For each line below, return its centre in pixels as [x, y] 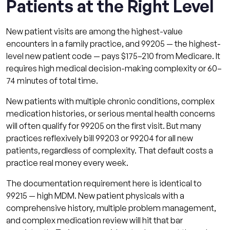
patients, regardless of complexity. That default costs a [110, 150]
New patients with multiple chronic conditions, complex [110, 101]
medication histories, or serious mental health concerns [111, 113]
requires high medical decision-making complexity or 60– [114, 68]
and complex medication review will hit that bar [94, 220]
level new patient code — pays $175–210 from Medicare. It [113, 56]
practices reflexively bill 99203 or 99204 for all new [100, 138]
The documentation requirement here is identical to [104, 183]
